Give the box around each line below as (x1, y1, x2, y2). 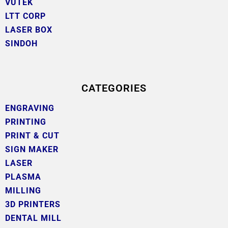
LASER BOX (5, 24, 52, 35)
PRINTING (5, 117, 46, 127)
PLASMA (5, 172, 44, 182)
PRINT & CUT (5, 130, 60, 140)
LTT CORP (5, 11, 46, 21)
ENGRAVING (5, 103, 54, 113)
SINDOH (5, 38, 38, 48)
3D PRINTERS (5, 199, 61, 209)
